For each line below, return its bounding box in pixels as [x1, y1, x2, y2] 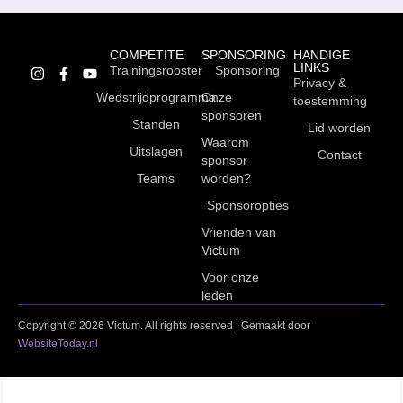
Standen [131, 117, 180, 131]
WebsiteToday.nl [18, 337, 98, 350]
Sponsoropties [206, 198, 289, 212]
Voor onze [201, 270, 259, 284]
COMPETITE [110, 48, 184, 62]
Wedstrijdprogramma [95, 90, 216, 104]
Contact [317, 148, 362, 162]
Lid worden [308, 121, 371, 135]
